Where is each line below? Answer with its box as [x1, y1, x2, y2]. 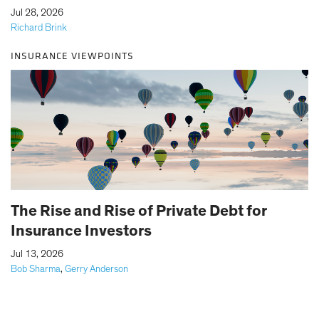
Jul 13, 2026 [11, 249, 63, 259]
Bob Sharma [11, 263, 61, 274]
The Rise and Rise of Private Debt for [11, 202, 267, 219]
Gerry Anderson [65, 263, 128, 274]
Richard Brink [11, 22, 67, 33]
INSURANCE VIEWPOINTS [11, 48, 134, 63]
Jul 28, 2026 [11, 7, 63, 18]
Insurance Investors [11, 222, 152, 239]
